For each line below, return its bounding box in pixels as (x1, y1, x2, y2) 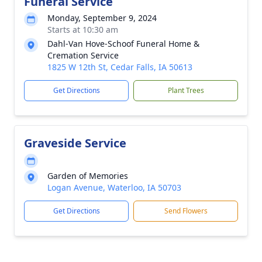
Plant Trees (167, 85, 204, 95)
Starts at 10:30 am (47, 24, 118, 35)
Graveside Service (24, 135, 126, 151)
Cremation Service (47, 50, 119, 61)
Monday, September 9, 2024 (47, 12, 157, 23)
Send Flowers (164, 206, 208, 216)
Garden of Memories (47, 170, 128, 181)
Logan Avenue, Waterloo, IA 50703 (47, 182, 181, 193)
